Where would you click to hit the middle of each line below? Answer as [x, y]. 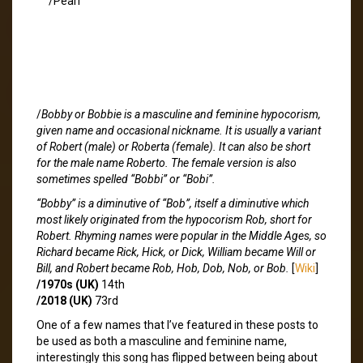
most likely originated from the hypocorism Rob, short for [174, 219]
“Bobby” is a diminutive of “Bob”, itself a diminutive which [173, 203]
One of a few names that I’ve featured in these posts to [177, 325]
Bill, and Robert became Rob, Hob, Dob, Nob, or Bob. [163, 268]
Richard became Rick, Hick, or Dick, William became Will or [176, 252]
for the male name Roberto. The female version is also [167, 162]
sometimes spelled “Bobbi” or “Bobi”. [126, 179]
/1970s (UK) [68, 284]
